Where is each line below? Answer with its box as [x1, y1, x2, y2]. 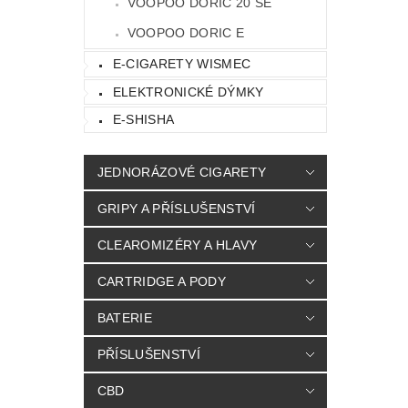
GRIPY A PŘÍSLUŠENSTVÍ [97, 201, 256, 217]
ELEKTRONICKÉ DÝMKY [112, 84, 264, 99]
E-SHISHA [112, 112, 175, 127]
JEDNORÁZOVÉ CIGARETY [97, 165, 267, 180]
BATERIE [97, 311, 153, 326]
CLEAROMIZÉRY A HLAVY [97, 238, 258, 253]
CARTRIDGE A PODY [97, 274, 226, 290]
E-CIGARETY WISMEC [112, 56, 251, 72]
